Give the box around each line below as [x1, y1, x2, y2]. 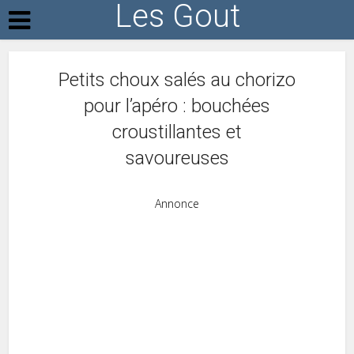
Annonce [155, 196, 199, 211]
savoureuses [125, 147, 229, 169]
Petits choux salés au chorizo [58, 69, 296, 91]
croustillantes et [112, 121, 242, 143]
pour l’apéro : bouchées [84, 95, 270, 117]
